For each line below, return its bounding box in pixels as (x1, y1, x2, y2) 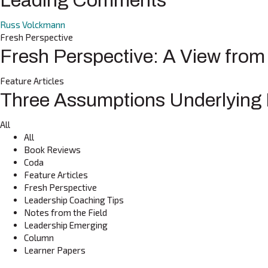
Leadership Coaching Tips (24, 194, 124, 206)
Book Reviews (24, 144, 81, 156)
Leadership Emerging (24, 220, 108, 231)
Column (24, 232, 54, 243)
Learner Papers (24, 245, 86, 256)
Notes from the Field (24, 207, 107, 218)
